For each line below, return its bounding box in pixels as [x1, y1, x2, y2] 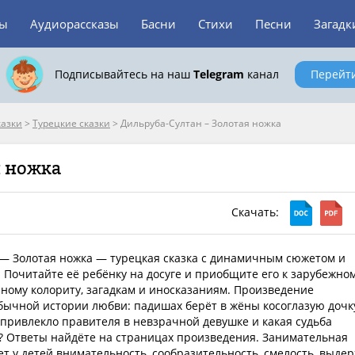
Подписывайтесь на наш [54, 67, 193, 82]
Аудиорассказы [30, 16, 119, 32]
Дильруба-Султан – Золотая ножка [120, 116, 281, 130]
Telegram [193, 67, 244, 82]
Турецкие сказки [32, 116, 110, 130]
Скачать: [231, 204, 282, 219]
